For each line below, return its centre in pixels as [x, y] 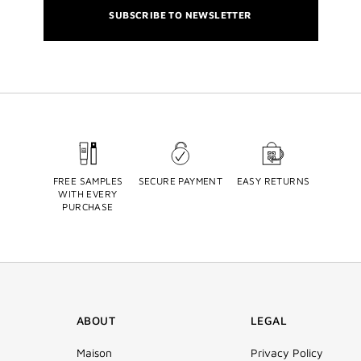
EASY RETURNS [273, 181]
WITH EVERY [88, 194]
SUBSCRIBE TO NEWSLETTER [180, 15]
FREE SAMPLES [88, 181]
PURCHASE [88, 207]
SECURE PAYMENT [180, 181]
